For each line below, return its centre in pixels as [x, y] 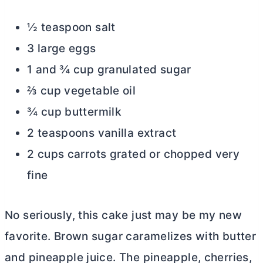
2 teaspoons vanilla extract [102, 133]
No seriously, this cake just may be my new [123, 215]
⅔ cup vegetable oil [82, 90]
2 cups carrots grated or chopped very [134, 154]
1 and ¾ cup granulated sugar [109, 69]
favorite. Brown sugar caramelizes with [114, 236]
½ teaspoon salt [71, 27]
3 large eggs [62, 48]
